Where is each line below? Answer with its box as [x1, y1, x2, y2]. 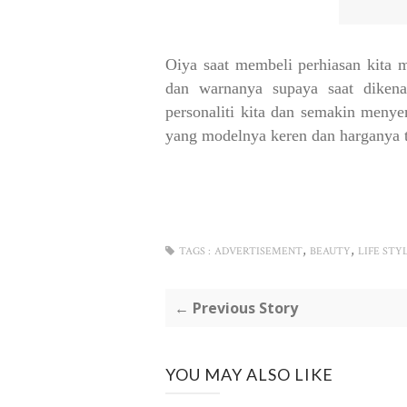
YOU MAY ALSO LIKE [165, 364, 333, 384]
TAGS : [179, 244, 211, 258]
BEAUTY [310, 244, 351, 258]
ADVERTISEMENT [214, 244, 303, 258]
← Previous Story [174, 298, 298, 318]
